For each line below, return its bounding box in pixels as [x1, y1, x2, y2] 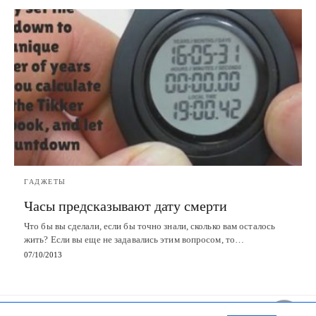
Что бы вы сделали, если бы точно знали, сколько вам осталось [24, 220, 276, 231]
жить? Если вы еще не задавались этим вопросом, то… [24, 233, 245, 245]
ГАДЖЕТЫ [24, 177, 66, 186]
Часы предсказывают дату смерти [24, 197, 227, 214]
